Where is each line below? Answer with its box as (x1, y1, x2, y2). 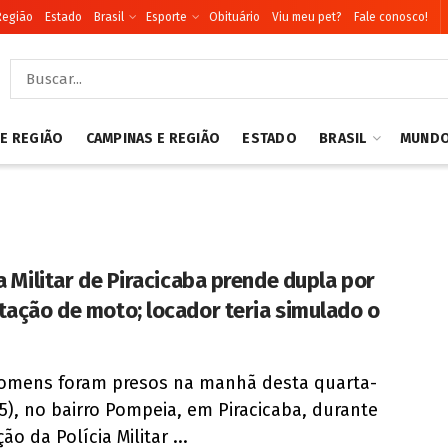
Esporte (146, 10, 187, 24)
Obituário (209, 10, 260, 24)
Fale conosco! (354, 10, 428, 24)
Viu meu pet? (272, 10, 342, 24)
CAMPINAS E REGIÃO (85, 130, 221, 147)
